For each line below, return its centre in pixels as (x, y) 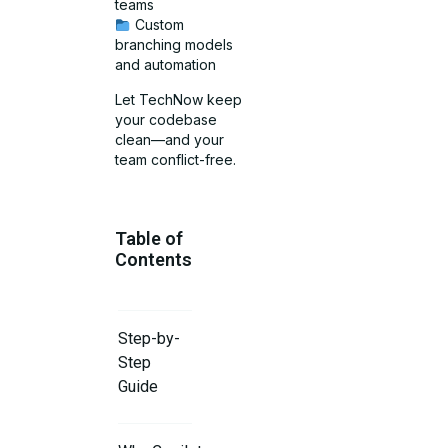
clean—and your (170, 139)
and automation (166, 65)
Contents (153, 259)
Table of (148, 238)
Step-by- (149, 338)
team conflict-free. (176, 159)
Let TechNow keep (179, 99)
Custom (158, 25)
